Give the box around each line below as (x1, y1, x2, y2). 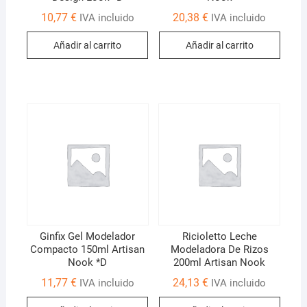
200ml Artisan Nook (173, 256, 266, 269)
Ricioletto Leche (182, 230, 257, 243)
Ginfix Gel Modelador (40, 230, 136, 243)
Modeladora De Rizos (170, 243, 269, 256)
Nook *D (68, 256, 108, 269)
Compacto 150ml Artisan (30, 243, 145, 256)
